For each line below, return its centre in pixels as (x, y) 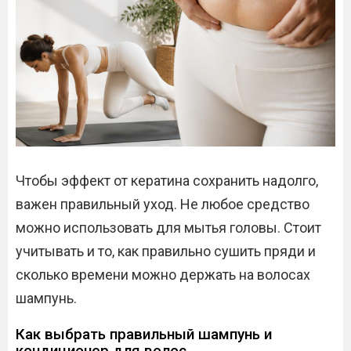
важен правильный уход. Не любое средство (163, 204)
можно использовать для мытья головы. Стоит (168, 228)
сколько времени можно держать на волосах (163, 275)
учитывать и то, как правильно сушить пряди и (166, 251)
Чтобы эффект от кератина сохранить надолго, (167, 181)
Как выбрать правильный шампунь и (144, 334)
